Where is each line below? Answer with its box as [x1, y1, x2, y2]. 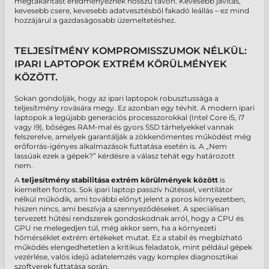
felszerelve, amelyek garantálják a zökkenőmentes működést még [14, 132, 251, 142]
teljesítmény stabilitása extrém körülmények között [22, 175, 218, 185]
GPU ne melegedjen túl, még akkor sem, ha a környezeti [14, 223, 216, 233]
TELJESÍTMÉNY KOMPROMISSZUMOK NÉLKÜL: [14, 45, 247, 57]
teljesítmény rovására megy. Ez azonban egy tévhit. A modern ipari [14, 103, 255, 113]
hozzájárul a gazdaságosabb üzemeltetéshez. [14, 16, 176, 25]
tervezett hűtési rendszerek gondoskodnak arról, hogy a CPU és [14, 214, 244, 223]
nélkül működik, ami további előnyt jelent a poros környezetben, [14, 195, 246, 204]
